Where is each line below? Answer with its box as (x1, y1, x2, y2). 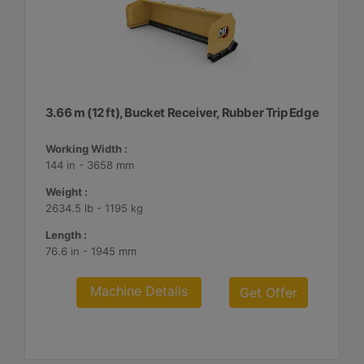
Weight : (45, 185, 88, 198)
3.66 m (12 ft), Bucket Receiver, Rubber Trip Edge (45, 105, 319, 120)
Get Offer (240, 284, 298, 301)
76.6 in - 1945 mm (45, 245, 136, 258)
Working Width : (45, 142, 128, 155)
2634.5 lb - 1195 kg (45, 201, 143, 214)
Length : (45, 228, 87, 241)
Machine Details (90, 283, 188, 299)
